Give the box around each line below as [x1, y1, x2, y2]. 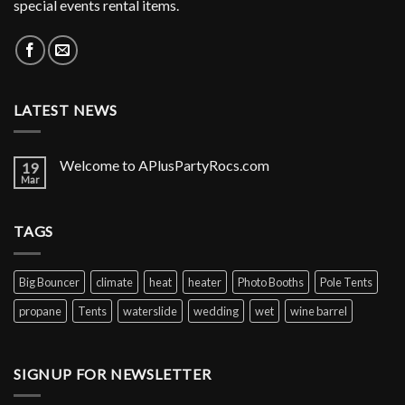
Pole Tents [320, 274, 372, 289]
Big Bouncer [19, 274, 80, 289]
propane [19, 303, 61, 318]
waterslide [123, 303, 177, 318]
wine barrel [290, 303, 347, 318]
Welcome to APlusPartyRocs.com [60, 156, 269, 174]
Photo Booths [238, 274, 304, 289]
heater [188, 274, 221, 289]
